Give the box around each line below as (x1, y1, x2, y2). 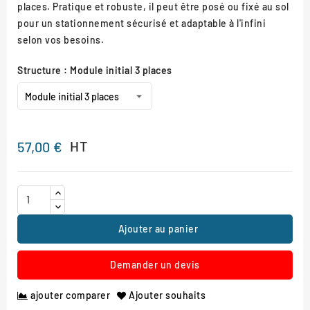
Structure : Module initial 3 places (17, 64, 172, 76)
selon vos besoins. (17, 33, 104, 46)
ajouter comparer (30, 289, 110, 302)
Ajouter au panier (118, 222, 198, 235)
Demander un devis (110, 258, 200, 271)
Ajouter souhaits (129, 289, 206, 302)
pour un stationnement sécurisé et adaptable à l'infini (17, 17, 266, 29)
